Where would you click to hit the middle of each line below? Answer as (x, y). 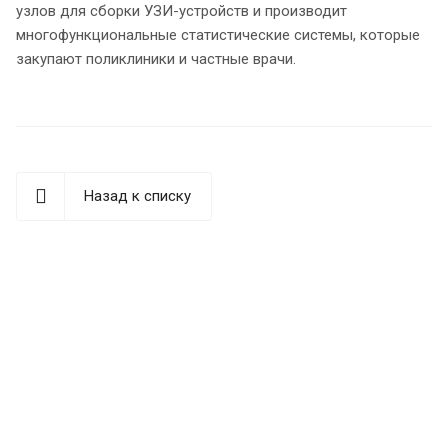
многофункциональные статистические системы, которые (218, 34)
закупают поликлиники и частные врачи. (156, 58)
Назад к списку (137, 195)
